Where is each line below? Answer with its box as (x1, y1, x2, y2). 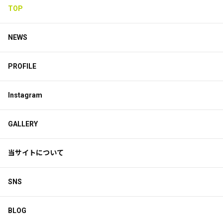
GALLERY (8, 120, 38, 128)
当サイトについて (8, 149, 64, 157)
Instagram (8, 91, 42, 100)
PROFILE (8, 62, 36, 71)
